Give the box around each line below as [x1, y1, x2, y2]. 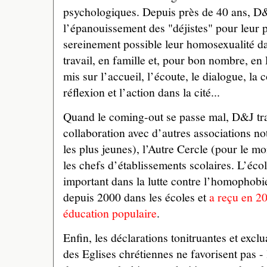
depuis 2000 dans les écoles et [63, 189, 209, 206]
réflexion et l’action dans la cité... [63, 83, 220, 100]
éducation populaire [63, 205, 157, 222]
